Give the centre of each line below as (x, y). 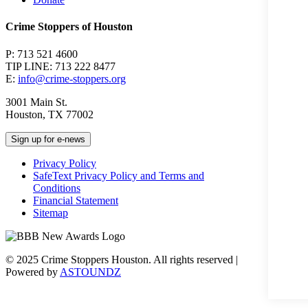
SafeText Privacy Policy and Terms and (119, 175)
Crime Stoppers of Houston (69, 27)
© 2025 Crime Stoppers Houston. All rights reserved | (122, 259)
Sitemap (51, 212)
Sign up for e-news (48, 139)
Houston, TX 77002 (49, 114)
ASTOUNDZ (90, 272)
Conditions (57, 188)
